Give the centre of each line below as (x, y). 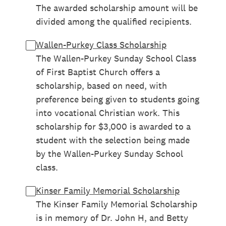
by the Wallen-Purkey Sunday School (109, 154)
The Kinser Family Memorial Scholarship (117, 204)
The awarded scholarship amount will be (117, 8)
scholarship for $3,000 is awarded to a (113, 126)
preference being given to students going (118, 99)
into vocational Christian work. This (108, 113)
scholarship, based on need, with (101, 86)
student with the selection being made (113, 140)
